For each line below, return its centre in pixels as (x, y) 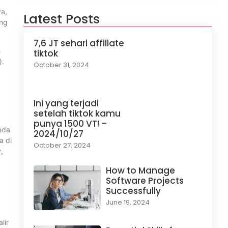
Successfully (133, 191)
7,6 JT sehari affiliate (79, 44)
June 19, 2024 (127, 203)
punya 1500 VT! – (70, 124)
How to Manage (140, 171)
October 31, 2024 (61, 65)
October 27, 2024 (62, 146)
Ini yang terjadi (66, 104)
